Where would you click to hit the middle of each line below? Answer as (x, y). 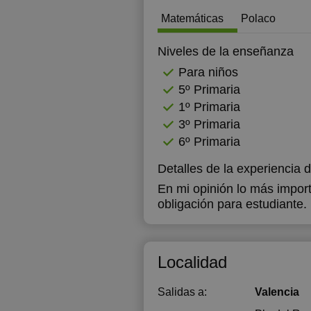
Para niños (208, 72)
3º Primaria (209, 124)
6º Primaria (209, 142)
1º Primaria (209, 107)
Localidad (192, 262)
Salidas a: (182, 292)
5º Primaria (209, 90)
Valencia (277, 292)
